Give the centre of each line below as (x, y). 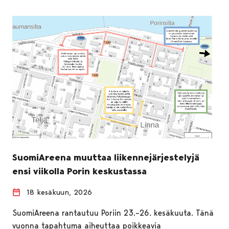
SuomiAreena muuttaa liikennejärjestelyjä (106, 157)
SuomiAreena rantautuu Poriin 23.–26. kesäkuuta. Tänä (113, 213)
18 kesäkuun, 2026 (59, 192)
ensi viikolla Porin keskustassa (79, 171)
